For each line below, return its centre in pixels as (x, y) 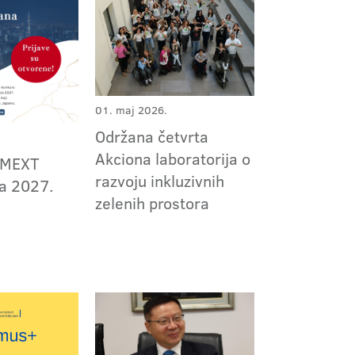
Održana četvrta (151, 137)
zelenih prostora (152, 203)
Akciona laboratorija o (172, 159)
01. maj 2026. (131, 111)
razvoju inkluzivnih (159, 181)
